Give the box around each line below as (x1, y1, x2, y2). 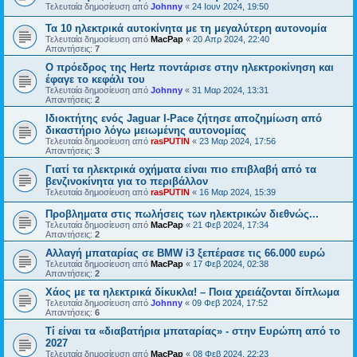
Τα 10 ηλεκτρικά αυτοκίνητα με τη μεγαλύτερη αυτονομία (45, 22, 327, 34)
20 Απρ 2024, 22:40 (193, 34, 269, 44)
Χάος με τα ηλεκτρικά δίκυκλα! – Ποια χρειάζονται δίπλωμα (45, 286, 339, 298)
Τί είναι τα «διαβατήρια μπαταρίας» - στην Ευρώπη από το (45, 325, 340, 337)
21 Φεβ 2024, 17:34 (193, 220, 269, 229)
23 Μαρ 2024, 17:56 (199, 136, 276, 146)
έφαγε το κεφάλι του (45, 73, 145, 85)
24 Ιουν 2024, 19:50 (192, 2, 269, 11)
